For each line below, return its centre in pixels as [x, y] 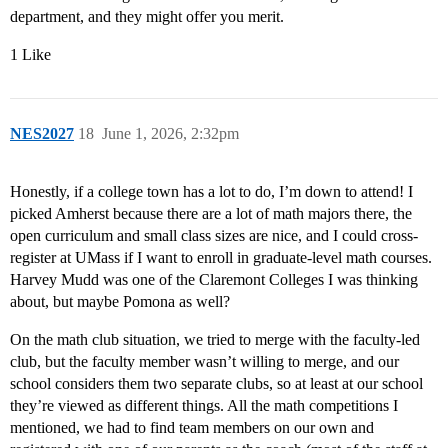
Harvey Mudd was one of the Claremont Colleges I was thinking [214, 280]
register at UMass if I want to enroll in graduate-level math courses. [221, 258]
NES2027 [42, 134]
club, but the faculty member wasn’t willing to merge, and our [204, 362]
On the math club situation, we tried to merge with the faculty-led [215, 340]
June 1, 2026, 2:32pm [170, 134]
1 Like [30, 55]
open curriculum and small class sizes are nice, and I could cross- [214, 236]
